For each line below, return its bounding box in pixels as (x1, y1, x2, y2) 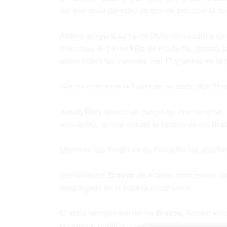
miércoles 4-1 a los (60, 44, 130, 54)
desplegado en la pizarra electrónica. (60, 183, 192, 193)
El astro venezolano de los (60, 208, 156, 218)
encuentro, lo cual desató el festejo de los (60, 120, 212, 130)
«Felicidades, (60, 170, 108, 180)
